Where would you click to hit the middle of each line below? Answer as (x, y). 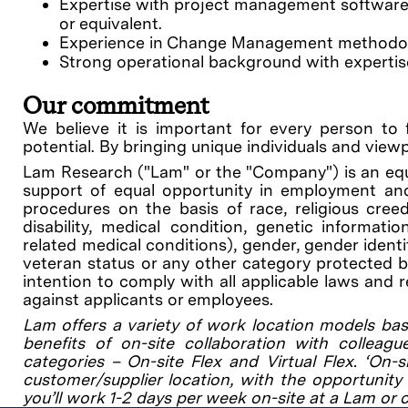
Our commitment (116, 106)
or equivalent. (111, 24)
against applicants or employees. (148, 300)
